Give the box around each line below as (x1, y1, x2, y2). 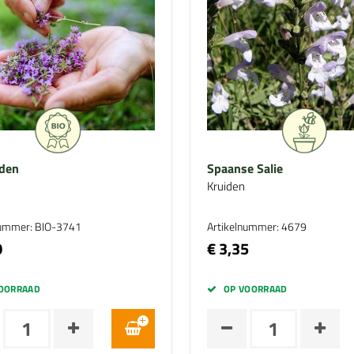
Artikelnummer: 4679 (206, 218, 307, 235)
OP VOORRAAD (223, 281, 288, 296)
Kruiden (206, 177, 245, 195)
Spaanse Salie (206, 159, 283, 178)
